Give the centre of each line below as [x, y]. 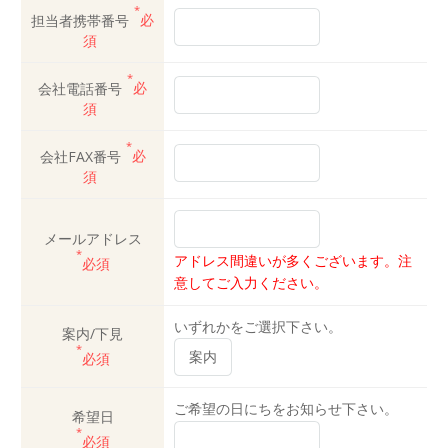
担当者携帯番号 [80, 20]
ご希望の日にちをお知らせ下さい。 [286, 408]
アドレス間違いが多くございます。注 [293, 261]
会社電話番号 [80, 88]
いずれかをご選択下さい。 [258, 326]
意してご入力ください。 [251, 283]
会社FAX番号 [80, 156]
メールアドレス [92, 238]
